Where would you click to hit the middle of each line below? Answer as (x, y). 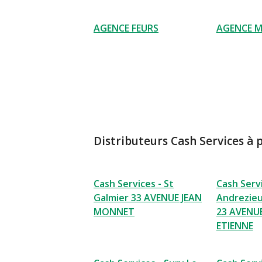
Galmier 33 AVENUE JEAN (148, 198)
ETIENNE (235, 226)
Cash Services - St (134, 184)
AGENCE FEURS (126, 28)
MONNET (114, 212)
